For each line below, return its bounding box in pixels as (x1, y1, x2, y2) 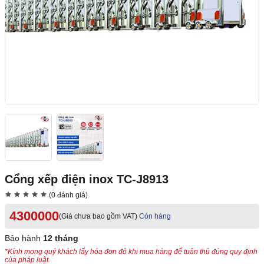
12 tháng (43, 233, 78, 243)
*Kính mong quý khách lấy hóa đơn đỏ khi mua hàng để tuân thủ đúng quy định (5, 247, 258, 256)
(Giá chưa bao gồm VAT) (59, 212, 137, 221)
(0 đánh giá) (47, 191, 88, 200)
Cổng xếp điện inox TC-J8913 (5, 173, 169, 186)
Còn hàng (139, 212, 171, 221)
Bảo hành (5, 233, 43, 243)
